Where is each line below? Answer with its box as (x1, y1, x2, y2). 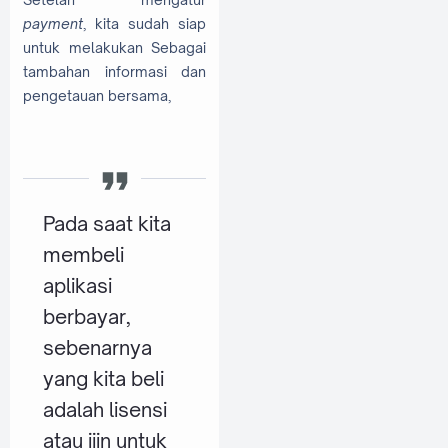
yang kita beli (42, 366, 164, 392)
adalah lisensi (42, 397, 167, 423)
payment (23, 15, 83, 33)
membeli (42, 242, 124, 268)
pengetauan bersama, (23, 87, 174, 105)
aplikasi (42, 273, 112, 299)
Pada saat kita (42, 211, 171, 237)
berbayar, (42, 304, 130, 330)
